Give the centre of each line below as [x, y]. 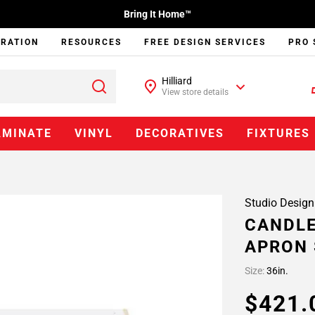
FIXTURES [279, 133]
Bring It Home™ [157, 14]
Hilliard [177, 81]
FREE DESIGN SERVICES [205, 42]
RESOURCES [92, 42]
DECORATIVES [180, 133]
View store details [195, 92]
